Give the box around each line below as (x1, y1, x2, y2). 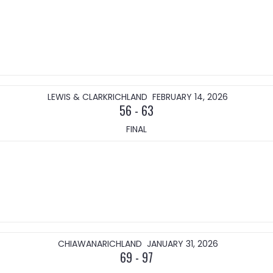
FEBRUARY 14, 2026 (152, 91, 228, 103)
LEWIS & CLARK (48, 91, 108, 103)
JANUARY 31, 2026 (146, 238, 218, 250)
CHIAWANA (57, 238, 102, 250)
